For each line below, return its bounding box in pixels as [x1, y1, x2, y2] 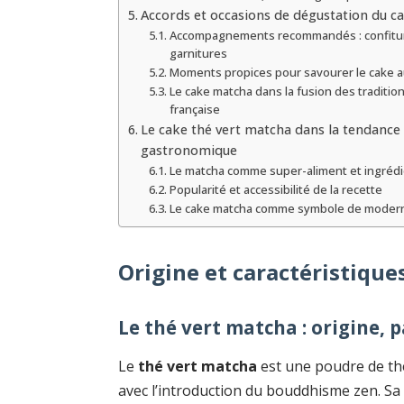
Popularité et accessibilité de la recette [169, 180, 382, 197]
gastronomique [141, 141, 238, 159]
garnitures [169, 44, 227, 61]
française [169, 100, 220, 117]
